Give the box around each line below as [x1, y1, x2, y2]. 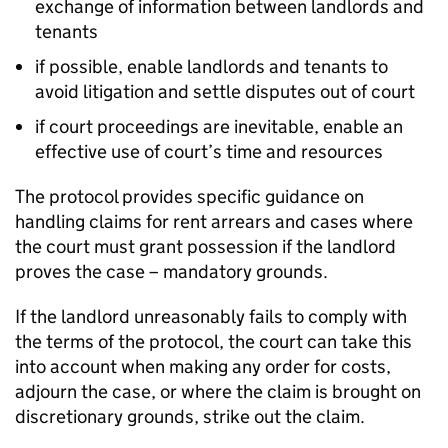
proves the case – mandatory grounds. [15, 260, 328, 283]
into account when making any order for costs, [15, 355, 391, 378]
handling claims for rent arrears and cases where [15, 210, 413, 233]
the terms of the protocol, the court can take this [15, 330, 412, 353]
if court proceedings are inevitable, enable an [35, 115, 403, 138]
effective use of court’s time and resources [35, 140, 383, 163]
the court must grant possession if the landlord [15, 235, 396, 258]
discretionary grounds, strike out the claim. [15, 405, 365, 428]
